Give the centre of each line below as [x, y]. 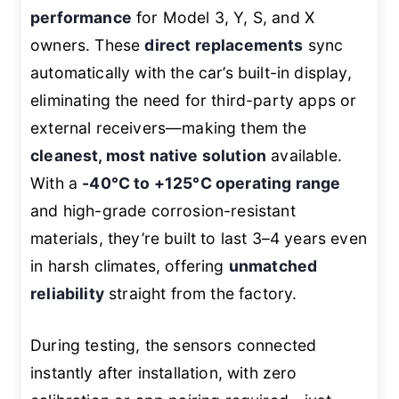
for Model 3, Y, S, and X [223, 18]
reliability [67, 294]
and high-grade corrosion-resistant [163, 211]
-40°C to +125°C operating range [212, 183]
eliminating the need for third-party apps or [194, 101]
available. [304, 156]
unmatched [273, 266]
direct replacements [224, 45]
